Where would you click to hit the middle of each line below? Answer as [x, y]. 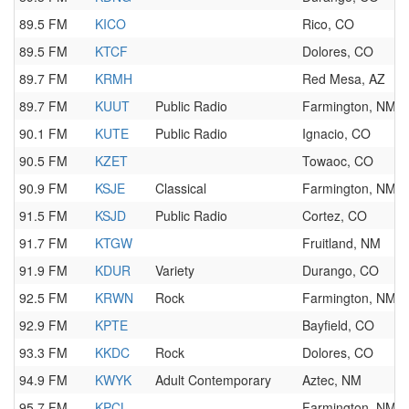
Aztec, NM [332, 380]
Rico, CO [328, 24]
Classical [181, 188]
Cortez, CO [335, 215]
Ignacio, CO [336, 133]
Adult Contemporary [213, 380]
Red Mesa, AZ [344, 79]
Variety [175, 270]
